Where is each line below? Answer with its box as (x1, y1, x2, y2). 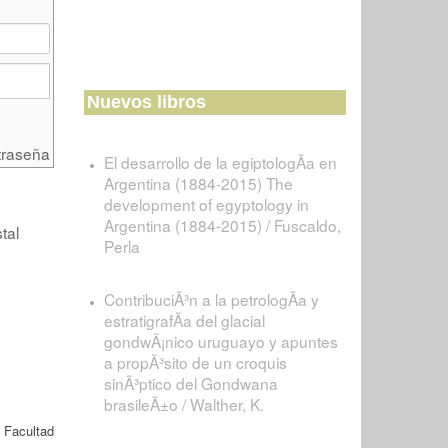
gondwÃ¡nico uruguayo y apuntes (103, 330, 338, 352)
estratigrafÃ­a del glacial (103, 309, 265, 331)
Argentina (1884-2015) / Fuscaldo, (103, 214, 341, 236)
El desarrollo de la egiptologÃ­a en (103, 151, 337, 173)
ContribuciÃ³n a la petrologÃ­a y (103, 288, 319, 310)
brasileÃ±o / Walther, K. (103, 393, 264, 415)
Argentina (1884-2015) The (103, 172, 293, 194)
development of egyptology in (103, 193, 309, 215)
